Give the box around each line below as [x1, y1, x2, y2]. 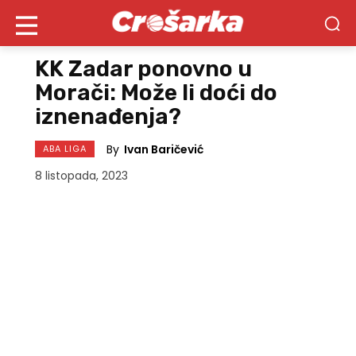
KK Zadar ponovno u [35, 56, 252, 82]
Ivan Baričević [124, 141, 203, 157]
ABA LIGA [43, 142, 87, 155]
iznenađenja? [35, 103, 181, 130]
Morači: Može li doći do [35, 79, 277, 106]
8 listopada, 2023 [35, 168, 128, 184]
